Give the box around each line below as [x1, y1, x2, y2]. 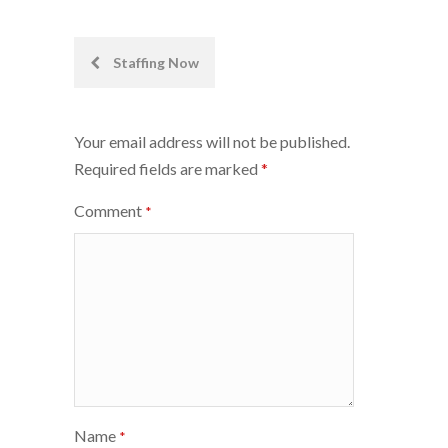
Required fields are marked [74, 158, 261, 178]
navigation [73, 92, 201, 122]
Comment [74, 200, 145, 220]
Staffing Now [110, 53, 199, 71]
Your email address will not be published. [74, 131, 350, 151]
